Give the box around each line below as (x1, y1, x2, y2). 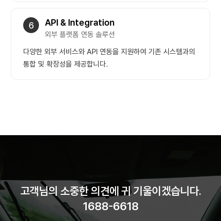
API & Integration (45, 17, 115, 28)
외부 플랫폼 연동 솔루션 (45, 30, 115, 39)
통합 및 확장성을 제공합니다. (23, 60, 109, 69)
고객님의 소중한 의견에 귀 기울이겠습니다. (20, 184, 201, 197)
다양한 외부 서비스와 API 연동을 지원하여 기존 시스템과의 (23, 47, 196, 56)
